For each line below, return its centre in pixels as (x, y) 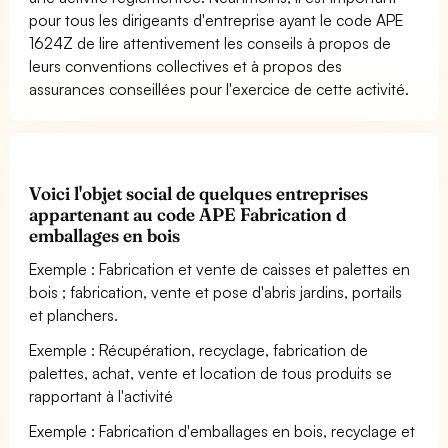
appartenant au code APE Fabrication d (188, 214)
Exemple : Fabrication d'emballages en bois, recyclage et (222, 430)
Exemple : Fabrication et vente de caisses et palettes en (220, 268)
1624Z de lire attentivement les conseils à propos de (210, 42)
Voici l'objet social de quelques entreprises (199, 193)
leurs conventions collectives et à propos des (186, 65)
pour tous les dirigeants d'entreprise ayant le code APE (216, 19)
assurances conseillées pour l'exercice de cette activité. (219, 88)
